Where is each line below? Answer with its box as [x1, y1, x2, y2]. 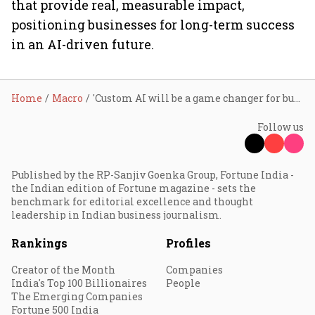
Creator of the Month [11, 263, 115, 276]
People [166, 276, 200, 290]
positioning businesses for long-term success [11, 16, 295, 33]
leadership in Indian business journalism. [11, 208, 221, 221]
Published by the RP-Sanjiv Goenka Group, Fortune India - [11, 168, 294, 181]
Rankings [11, 236, 67, 250]
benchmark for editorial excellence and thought [11, 195, 253, 208]
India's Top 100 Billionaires [11, 276, 147, 290]
